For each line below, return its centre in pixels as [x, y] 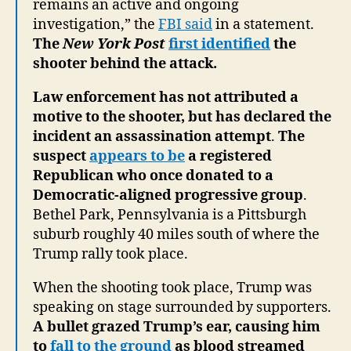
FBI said [185, 24]
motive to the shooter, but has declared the [182, 117]
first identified [219, 44]
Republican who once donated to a [153, 175]
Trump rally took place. [110, 254]
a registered [228, 156]
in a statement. [263, 24]
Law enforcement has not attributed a [166, 97]
